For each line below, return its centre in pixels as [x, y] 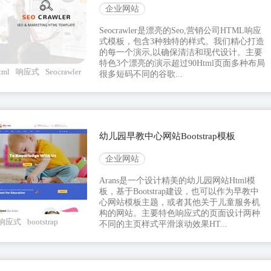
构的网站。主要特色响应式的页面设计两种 [180, 214]
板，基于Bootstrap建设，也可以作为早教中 [179, 192]
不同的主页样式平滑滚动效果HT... [163, 224]
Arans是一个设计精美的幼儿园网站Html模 [177, 181]
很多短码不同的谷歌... [141, 74]
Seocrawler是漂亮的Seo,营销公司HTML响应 [180, 31]
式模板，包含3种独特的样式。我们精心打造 [182, 42]
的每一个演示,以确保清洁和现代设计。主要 [181, 53]
